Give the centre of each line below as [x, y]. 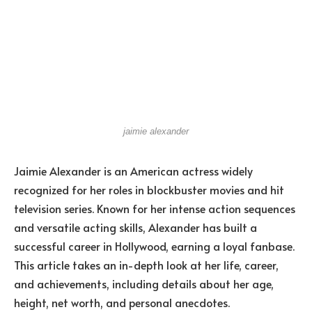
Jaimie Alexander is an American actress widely [133, 170]
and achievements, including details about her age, [144, 283]
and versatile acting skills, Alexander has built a [135, 227]
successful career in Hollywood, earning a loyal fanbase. [154, 245]
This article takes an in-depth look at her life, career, [146, 264]
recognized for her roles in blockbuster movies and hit [149, 189]
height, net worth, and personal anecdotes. [122, 302]
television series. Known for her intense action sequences [155, 208]
